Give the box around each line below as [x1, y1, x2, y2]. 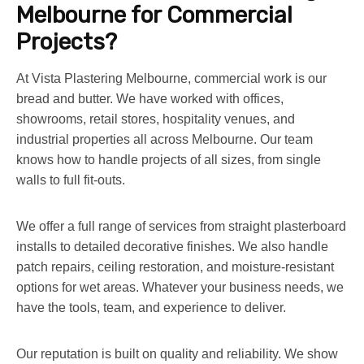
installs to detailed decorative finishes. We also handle [16, 239, 328, 253]
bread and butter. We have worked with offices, [16, 91, 284, 106]
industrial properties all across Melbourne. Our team [16, 132, 313, 146]
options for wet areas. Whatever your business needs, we [16, 279, 344, 294]
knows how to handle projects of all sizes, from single [16, 152, 321, 167]
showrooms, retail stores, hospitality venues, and [16, 111, 295, 126]
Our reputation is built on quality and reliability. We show [16, 346, 338, 361]
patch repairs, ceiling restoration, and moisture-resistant [16, 259, 334, 274]
